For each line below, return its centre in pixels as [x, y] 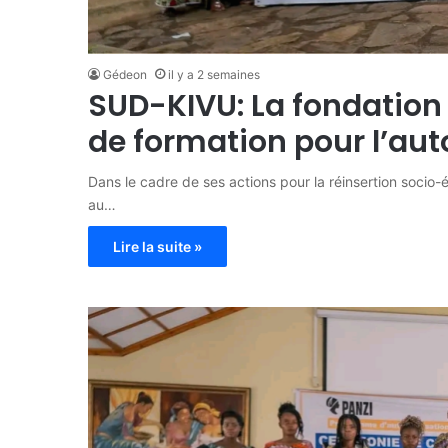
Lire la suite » [157, 246]
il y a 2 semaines [213, 74]
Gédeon [124, 74]
